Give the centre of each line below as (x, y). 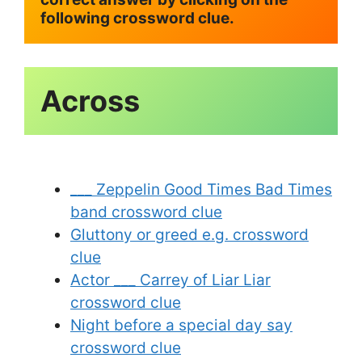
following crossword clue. (137, 19)
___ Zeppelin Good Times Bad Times (201, 189)
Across (90, 101)
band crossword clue (146, 212)
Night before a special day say (181, 325)
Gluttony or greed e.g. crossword (189, 234)
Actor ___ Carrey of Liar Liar (170, 280)
